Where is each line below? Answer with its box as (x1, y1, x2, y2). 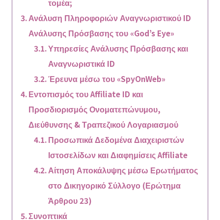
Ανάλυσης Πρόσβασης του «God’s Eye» (28, 27, 174, 39)
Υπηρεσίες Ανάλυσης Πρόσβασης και (48, 43, 189, 54)
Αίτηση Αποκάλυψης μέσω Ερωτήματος (48, 165, 198, 176)
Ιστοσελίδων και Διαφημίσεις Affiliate (48, 149, 188, 161)
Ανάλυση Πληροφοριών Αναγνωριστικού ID (28, 12, 191, 24)
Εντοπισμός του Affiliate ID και (28, 88, 143, 100)
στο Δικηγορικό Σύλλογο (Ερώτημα (48, 180, 181, 191)
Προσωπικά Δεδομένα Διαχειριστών (48, 134, 185, 145)
